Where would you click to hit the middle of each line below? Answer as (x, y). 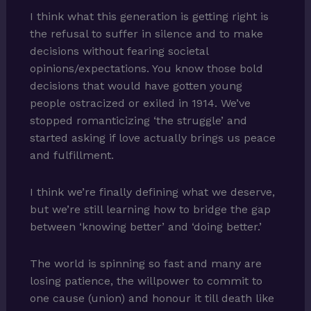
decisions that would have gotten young (136, 86)
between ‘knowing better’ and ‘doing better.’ (145, 227)
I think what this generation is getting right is (149, 17)
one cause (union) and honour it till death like (152, 299)
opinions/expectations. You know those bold (146, 69)
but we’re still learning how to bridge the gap (150, 210)
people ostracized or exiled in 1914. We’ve (140, 103)
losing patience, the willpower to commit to (146, 281)
